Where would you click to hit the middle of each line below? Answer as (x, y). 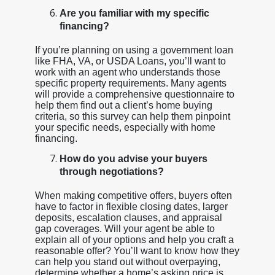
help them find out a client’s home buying (123, 105)
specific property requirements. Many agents (130, 83)
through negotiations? (111, 173)
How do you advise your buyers (133, 158)
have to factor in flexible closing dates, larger (131, 206)
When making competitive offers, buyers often (133, 195)
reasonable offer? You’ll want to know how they (137, 250)
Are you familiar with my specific (134, 13)
